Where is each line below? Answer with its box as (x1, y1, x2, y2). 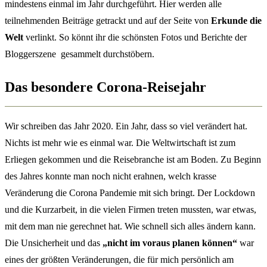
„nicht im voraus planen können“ (103, 238, 237, 249)
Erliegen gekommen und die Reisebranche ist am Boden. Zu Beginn (5, 154, 261, 165)
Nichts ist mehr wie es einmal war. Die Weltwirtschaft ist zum (5, 138, 235, 148)
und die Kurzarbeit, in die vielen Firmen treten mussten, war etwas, (5, 204, 256, 215)
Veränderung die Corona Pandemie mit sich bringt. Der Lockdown (5, 188, 255, 198)
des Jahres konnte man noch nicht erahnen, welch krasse (5, 171, 216, 182)
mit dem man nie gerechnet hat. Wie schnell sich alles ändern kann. (5, 221, 256, 232)
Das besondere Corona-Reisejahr (5, 79, 206, 95)
